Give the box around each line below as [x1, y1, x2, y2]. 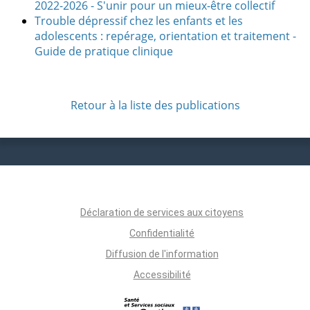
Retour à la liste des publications [70, 97, 240, 113]
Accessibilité [133, 268, 191, 280]
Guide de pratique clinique [35, 43, 173, 59]
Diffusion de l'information [105, 248, 219, 259]
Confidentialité [129, 227, 194, 239]
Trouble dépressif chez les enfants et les [35, 12, 243, 28]
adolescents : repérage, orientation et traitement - [35, 28, 296, 44]
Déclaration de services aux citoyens [80, 206, 244, 218]
